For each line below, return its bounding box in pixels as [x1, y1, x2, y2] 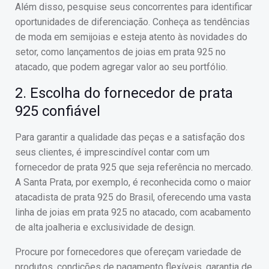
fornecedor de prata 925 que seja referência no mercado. [15, 162, 253, 173]
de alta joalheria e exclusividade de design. [15, 222, 195, 233]
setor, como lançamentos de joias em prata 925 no [15, 46, 226, 58]
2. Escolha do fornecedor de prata [15, 85, 233, 101]
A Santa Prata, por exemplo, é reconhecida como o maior [15, 177, 251, 188]
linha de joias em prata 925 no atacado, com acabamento [15, 207, 251, 218]
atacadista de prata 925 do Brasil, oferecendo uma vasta [15, 192, 251, 203]
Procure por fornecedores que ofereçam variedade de [15, 246, 241, 258]
